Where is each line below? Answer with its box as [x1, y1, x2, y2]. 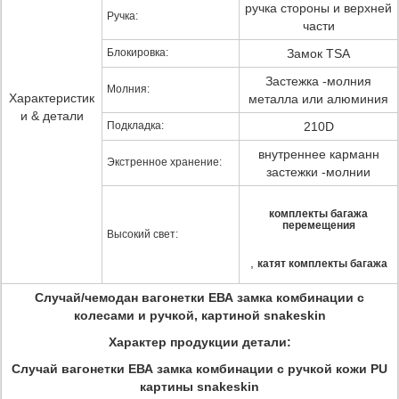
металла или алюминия [248, 92, 388, 106]
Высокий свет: [107, 228, 178, 240]
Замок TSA [287, 46, 350, 61]
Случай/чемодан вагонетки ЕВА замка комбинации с [35, 290, 364, 305]
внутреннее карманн [257, 147, 379, 161]
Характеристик [9, 91, 94, 105]
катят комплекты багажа [256, 257, 387, 270]
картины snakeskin [140, 379, 259, 394]
